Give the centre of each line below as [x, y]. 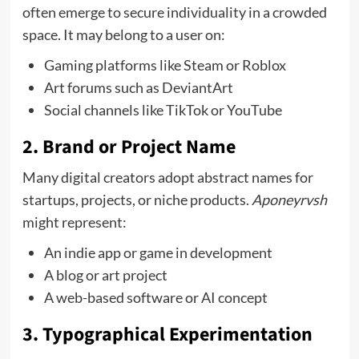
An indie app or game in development [158, 252]
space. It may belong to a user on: [123, 34]
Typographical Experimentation [177, 334]
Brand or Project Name [139, 147]
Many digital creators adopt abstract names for [167, 177]
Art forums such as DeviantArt [138, 87]
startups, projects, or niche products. [137, 199]
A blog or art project [105, 274]
